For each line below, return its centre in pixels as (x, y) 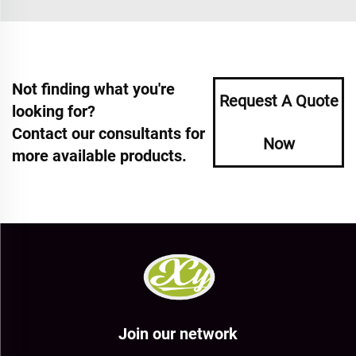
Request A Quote (279, 101)
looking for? (54, 111)
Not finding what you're (93, 89)
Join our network (178, 333)
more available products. (99, 155)
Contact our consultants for (108, 133)
